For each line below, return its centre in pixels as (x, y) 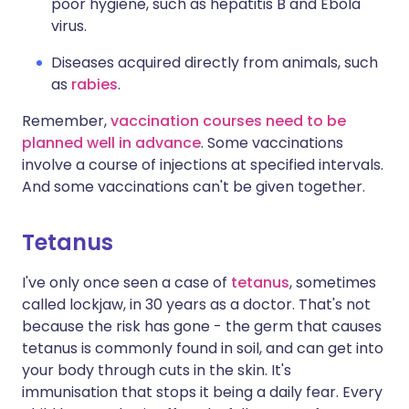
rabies (94, 84)
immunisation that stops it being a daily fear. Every (202, 392)
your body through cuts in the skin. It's (157, 370)
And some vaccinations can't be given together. (194, 187)
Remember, (66, 121)
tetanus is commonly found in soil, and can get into (203, 348)
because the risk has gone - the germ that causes (202, 326)
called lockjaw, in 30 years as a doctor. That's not (196, 304)
